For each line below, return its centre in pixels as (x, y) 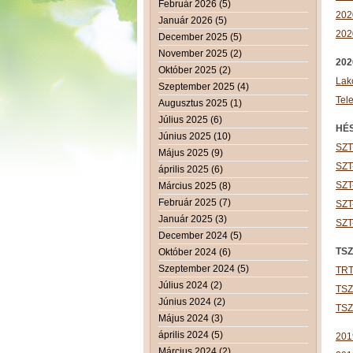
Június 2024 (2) (192, 301)
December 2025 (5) (200, 37)
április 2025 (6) (191, 169)
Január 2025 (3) (193, 219)
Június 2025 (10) (195, 136)
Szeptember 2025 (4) (204, 86)
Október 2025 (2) (195, 70)
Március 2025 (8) (195, 186)
